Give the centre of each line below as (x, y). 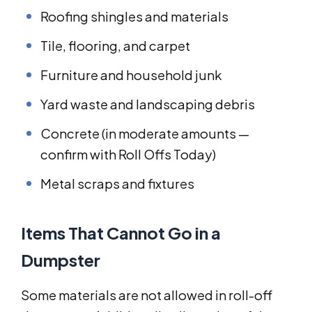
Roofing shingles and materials (134, 17)
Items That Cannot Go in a (121, 233)
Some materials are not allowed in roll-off (147, 295)
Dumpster (61, 260)
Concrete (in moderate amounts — (145, 134)
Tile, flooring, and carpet (115, 46)
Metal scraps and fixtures (117, 184)
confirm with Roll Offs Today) (128, 155)
